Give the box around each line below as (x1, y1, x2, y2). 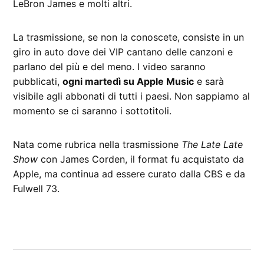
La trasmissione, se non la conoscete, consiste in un (13, 31, 245, 44)
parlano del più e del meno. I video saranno (13, 61, 206, 73)
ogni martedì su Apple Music (62, 75, 194, 88)
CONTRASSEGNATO (13, 226, 88, 235)
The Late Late (181, 138, 243, 151)
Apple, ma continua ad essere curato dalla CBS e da (13, 168, 246, 180)
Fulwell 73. (13, 183, 60, 195)
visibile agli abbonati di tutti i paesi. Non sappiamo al (13, 90, 250, 103)
